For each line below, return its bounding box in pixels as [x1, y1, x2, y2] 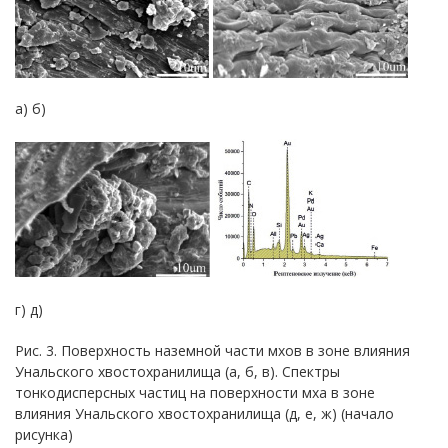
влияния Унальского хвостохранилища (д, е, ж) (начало [15, 404, 394, 423]
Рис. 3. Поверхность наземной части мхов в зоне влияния [15, 341, 410, 360]
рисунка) [15, 425, 73, 444]
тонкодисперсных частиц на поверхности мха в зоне [15, 383, 375, 402]
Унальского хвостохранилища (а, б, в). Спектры [15, 362, 340, 381]
